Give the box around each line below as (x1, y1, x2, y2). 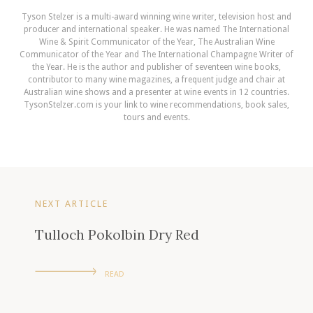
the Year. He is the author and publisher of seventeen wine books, (32, 62, 281, 73)
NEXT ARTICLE (35, 198, 108, 210)
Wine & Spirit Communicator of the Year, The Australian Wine (38, 37, 275, 48)
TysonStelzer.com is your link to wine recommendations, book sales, (24, 100, 289, 110)
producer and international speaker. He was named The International (24, 24, 289, 35)
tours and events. (123, 112, 190, 123)
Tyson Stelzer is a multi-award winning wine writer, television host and (22, 12, 291, 22)
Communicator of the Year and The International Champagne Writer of (20, 50, 293, 60)
